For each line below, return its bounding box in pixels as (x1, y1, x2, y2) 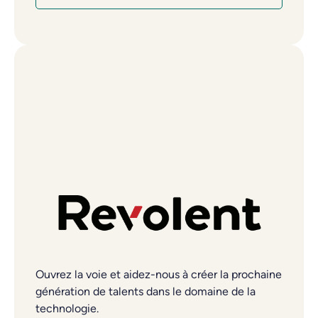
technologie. (35, 301, 99, 315)
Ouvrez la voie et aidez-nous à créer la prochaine (35, 267, 282, 281)
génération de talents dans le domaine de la (35, 284, 256, 298)
